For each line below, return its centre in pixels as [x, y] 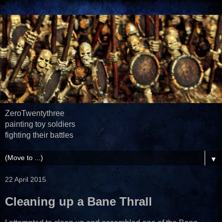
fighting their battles [39, 135]
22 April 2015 [26, 179]
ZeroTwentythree [35, 113]
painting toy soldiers [40, 124]
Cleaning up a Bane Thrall [79, 201]
